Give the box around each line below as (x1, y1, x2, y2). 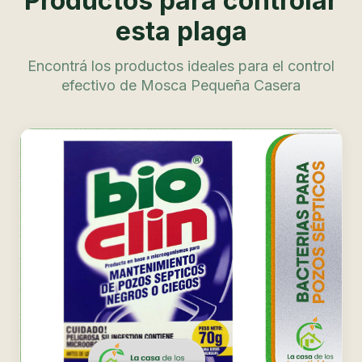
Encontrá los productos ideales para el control (27, 57, 335, 74)
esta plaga (115, 15, 247, 47)
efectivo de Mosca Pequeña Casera (61, 76, 301, 94)
